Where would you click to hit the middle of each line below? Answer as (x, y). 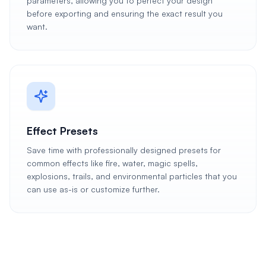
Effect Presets (62, 131)
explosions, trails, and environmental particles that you (132, 176)
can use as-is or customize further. (93, 189)
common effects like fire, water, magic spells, (112, 163)
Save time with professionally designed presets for (124, 150)
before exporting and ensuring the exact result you (125, 13)
